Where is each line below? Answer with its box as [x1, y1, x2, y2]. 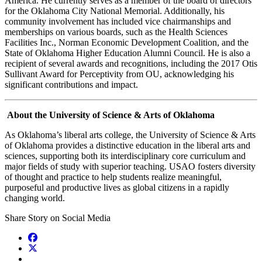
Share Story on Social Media [5, 213, 111, 223]
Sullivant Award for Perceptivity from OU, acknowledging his [5, 69, 234, 80]
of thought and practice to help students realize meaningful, [5, 172, 222, 182]
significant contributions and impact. [5, 80, 143, 90]
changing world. [5, 193, 67, 204]
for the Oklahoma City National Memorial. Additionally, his [5, 6, 225, 16]
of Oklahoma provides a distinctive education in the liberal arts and [5, 140, 250, 151]
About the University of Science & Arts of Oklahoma [7, 110, 217, 120]
